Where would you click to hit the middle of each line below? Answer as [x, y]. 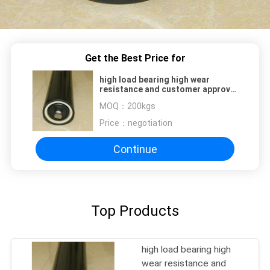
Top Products [135, 211]
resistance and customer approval [130, 89]
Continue [135, 149]
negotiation [150, 123]
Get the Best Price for [135, 58]
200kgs [141, 106]
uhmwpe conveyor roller [147, 99]
